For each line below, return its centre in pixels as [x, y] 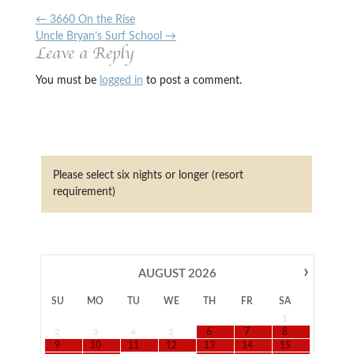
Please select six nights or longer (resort [148, 176]
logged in [121, 81]
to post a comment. [192, 81]
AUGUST [162, 274]
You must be [67, 81]
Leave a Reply [84, 54]
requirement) [84, 192]
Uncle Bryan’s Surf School [100, 37]
